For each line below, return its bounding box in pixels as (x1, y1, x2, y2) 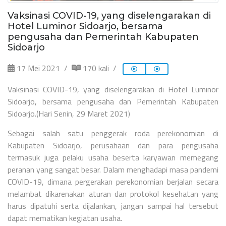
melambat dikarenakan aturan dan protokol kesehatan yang (8, 187, 218, 200)
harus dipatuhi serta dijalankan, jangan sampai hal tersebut (8, 199, 218, 212)
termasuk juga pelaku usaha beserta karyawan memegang (8, 151, 218, 163)
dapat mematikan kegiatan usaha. (8, 211, 122, 224)
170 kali (81, 62, 109, 74)
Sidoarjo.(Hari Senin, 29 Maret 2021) (8, 107, 130, 120)
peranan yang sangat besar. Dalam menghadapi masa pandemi (8, 163, 218, 176)
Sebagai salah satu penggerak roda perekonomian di (8, 127, 218, 139)
